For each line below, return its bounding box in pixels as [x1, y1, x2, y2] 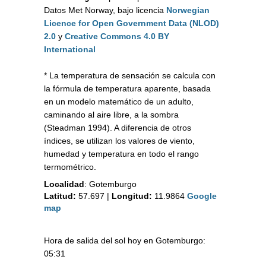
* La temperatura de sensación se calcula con [44, 71, 216, 81]
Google [187, 191, 217, 201]
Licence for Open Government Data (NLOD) [44, 18, 219, 28]
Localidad [44, 179, 84, 189]
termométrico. [44, 162, 96, 172]
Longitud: [112, 191, 152, 201]
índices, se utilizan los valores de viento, [44, 136, 195, 146]
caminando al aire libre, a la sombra [44, 110, 179, 120]
